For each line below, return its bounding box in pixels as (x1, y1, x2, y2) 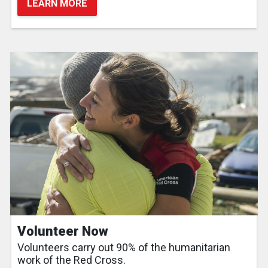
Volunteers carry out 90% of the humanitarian (17, 241, 230, 254)
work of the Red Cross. (17, 254, 126, 267)
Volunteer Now (17, 224, 108, 239)
